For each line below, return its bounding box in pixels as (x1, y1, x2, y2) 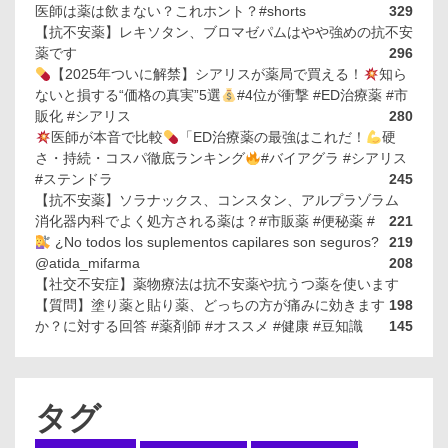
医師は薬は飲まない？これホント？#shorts (35, 3, 306, 20)
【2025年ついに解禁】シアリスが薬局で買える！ (50, 66, 363, 83)
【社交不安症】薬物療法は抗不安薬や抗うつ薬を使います (35, 276, 399, 293)
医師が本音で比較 (50, 129, 163, 146)
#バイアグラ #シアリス (260, 150, 407, 167)
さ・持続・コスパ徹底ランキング (35, 150, 245, 167)
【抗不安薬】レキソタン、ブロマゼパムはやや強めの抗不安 (35, 24, 413, 41)
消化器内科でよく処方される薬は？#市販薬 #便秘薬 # (35, 213, 375, 230)
